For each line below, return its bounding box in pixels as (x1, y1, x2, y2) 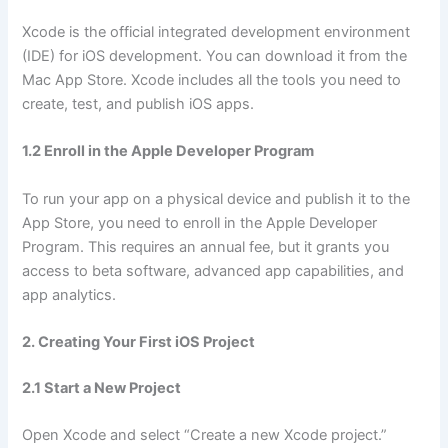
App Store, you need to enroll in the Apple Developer (22, 213, 378, 232)
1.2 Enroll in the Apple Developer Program (22, 142, 315, 161)
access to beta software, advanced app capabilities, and (22, 261, 405, 280)
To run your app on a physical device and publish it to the (22, 189, 411, 208)
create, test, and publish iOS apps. (22, 95, 255, 114)
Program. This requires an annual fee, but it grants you (22, 237, 390, 256)
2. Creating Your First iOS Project (22, 333, 256, 352)
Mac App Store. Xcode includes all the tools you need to (22, 71, 402, 90)
